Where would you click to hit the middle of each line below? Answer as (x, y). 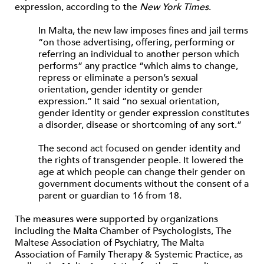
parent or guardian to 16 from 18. (110, 196)
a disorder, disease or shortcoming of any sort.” (140, 125)
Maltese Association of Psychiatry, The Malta (109, 243)
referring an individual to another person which (139, 54)
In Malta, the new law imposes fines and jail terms (143, 31)
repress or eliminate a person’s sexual (118, 78)
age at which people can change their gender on (142, 172)
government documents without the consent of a (143, 184)
